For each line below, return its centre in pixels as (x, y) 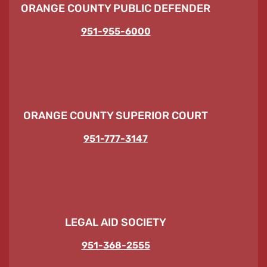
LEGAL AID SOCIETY (116, 223)
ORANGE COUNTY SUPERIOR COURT (116, 115)
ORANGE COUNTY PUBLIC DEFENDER (116, 9)
